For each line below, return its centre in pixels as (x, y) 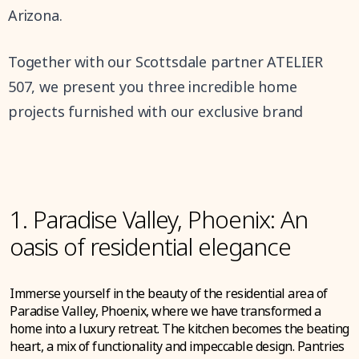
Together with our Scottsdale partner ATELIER (166, 62)
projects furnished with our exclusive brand (156, 111)
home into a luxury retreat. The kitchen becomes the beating (179, 329)
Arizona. (35, 15)
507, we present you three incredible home (153, 87)
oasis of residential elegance (150, 246)
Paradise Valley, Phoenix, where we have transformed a (165, 311)
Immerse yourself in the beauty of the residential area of (169, 293)
